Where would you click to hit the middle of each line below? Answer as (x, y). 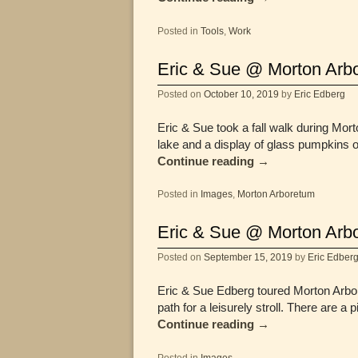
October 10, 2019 (241, 93)
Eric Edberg (320, 93)
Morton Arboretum (276, 194)
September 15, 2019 (248, 257)
